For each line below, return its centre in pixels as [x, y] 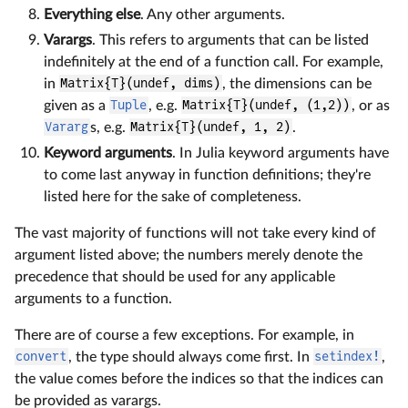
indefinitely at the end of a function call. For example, [214, 61]
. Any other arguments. [213, 14]
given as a [76, 105]
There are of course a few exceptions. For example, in [184, 335]
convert [41, 357]
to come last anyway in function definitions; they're [207, 174]
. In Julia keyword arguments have [280, 153]
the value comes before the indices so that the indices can [199, 378]
